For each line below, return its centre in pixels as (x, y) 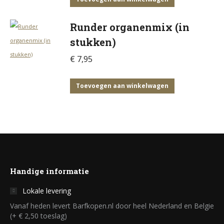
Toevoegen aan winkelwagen (122, 86)
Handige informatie (49, 171)
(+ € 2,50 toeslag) (38, 216)
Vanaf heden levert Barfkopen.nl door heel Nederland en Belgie (112, 206)
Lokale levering (47, 191)
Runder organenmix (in (130, 27)
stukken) (93, 42)
